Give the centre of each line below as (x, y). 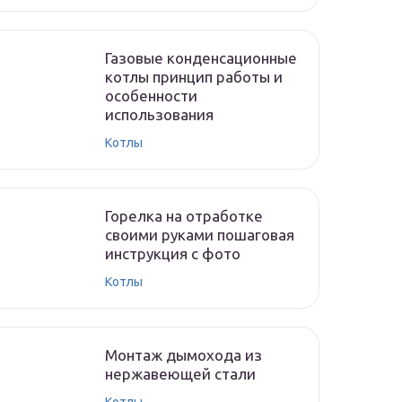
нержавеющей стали (180, 374)
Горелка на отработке (184, 216)
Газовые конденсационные (201, 58)
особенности (151, 96)
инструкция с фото (173, 253)
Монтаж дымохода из (184, 355)
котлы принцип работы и (194, 77)
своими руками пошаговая (200, 235)
